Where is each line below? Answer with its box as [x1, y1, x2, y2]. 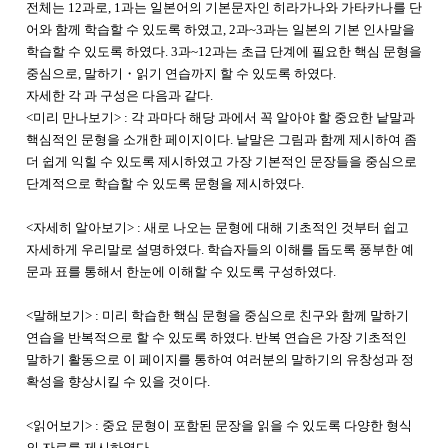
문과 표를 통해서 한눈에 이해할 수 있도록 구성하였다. [26, 264, 336, 279]
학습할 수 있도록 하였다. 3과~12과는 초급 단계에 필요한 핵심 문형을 [26, 44, 422, 59]
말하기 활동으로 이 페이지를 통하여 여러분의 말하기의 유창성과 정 [26, 352, 414, 367]
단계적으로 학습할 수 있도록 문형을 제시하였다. [26, 176, 304, 191]
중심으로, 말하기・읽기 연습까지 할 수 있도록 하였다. [26, 66, 336, 81]
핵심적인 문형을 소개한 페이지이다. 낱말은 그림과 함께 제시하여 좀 [26, 132, 417, 147]
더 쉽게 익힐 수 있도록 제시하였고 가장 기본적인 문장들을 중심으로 [26, 154, 417, 169]
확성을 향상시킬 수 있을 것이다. [26, 374, 210, 389]
